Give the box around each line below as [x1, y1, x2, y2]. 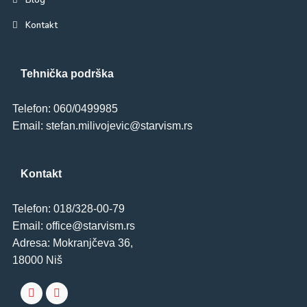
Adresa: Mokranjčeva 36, [12, 236, 133, 249]
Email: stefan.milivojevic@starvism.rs [12, 119, 193, 132]
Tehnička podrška [21, 67, 114, 79]
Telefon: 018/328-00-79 [12, 202, 125, 214]
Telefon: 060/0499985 [12, 102, 118, 114]
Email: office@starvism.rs [12, 219, 135, 232]
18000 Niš [12, 254, 62, 266]
